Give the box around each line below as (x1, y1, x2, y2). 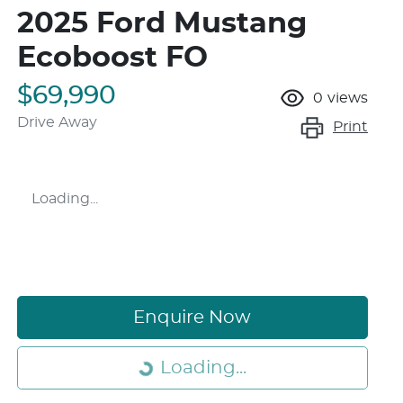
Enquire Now (133, 309, 252, 327)
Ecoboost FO (17, 43, 208, 73)
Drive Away (17, 115, 97, 130)
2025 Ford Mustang (17, 9, 307, 39)
